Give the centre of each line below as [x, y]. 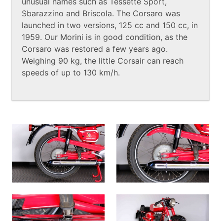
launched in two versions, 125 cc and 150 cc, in [110, 25]
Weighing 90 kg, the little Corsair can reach [103, 61]
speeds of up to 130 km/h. [71, 73]
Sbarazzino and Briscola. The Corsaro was [101, 14]
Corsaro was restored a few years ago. [95, 49]
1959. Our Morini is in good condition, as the [105, 37]
